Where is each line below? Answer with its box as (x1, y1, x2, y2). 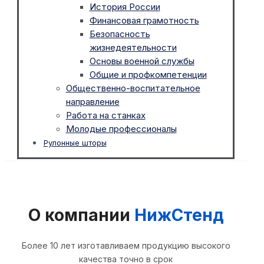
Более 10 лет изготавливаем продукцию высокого (21, 240, 230, 250)
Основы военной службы (89, 55, 194, 67)
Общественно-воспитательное (65, 82, 200, 94)
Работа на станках (65, 110, 146, 121)
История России (89, 1, 160, 13)
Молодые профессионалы (65, 123, 177, 135)
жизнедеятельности (89, 42, 177, 54)
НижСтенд (134, 204, 224, 225)
